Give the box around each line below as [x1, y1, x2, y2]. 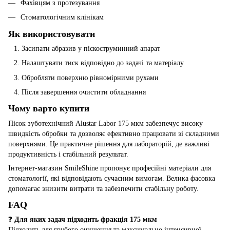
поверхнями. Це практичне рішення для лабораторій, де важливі [8, 140, 209, 148]
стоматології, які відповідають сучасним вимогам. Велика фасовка [8, 174, 215, 182]
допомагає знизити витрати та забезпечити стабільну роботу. [8, 184, 199, 193]
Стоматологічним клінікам [21, 13, 104, 22]
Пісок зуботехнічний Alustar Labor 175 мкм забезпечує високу [8, 119, 203, 127]
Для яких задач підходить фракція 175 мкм [14, 216, 157, 224]
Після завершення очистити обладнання [22, 88, 146, 97]
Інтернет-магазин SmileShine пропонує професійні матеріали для [8, 164, 211, 172]
